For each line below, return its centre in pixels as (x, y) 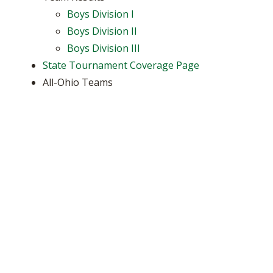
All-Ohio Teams (78, 82)
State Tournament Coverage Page (121, 65)
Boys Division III (104, 48)
